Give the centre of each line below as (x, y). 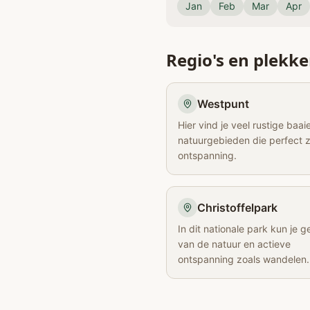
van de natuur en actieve (234, 244)
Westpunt (223, 104)
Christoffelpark (237, 208)
